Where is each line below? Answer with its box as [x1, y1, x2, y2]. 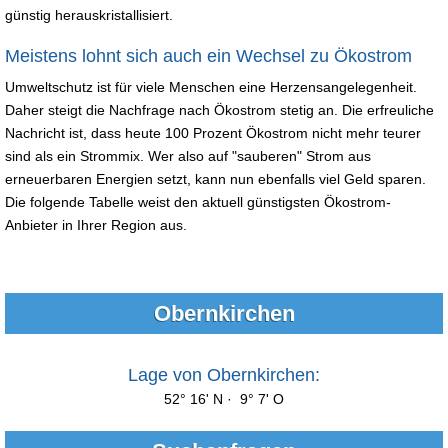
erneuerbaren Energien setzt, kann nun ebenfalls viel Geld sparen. [5, 170, 426, 187]
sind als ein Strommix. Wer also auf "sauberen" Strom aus [5, 147, 371, 164]
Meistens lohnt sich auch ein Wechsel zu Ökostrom [5, 45, 412, 66]
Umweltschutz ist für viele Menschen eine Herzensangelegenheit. [5, 78, 417, 95]
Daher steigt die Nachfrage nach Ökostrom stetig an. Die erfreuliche [5, 101, 434, 118]
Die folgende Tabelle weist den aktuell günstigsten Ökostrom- [5, 193, 391, 210]
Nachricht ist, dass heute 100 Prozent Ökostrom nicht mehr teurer [5, 124, 421, 141]
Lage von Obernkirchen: [128, 364, 320, 385]
